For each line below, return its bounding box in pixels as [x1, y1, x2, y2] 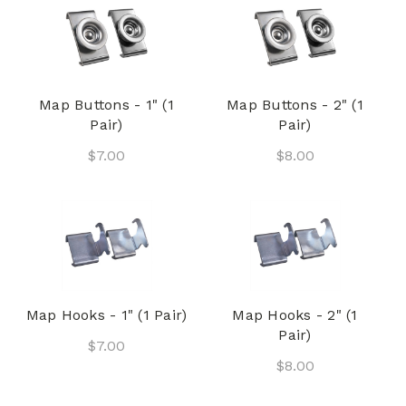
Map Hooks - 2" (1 [232, 306, 358, 324]
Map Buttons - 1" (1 [39, 95, 174, 113]
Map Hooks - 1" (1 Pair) [25, 306, 188, 324]
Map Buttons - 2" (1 [227, 95, 363, 113]
